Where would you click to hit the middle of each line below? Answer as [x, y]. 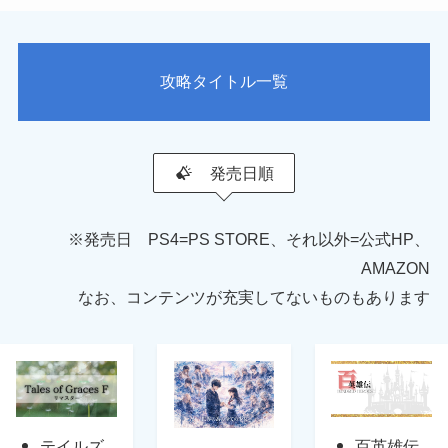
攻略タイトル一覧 [224, 81]
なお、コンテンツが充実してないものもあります [254, 297]
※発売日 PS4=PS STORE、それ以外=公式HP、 [249, 239]
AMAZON [396, 268]
